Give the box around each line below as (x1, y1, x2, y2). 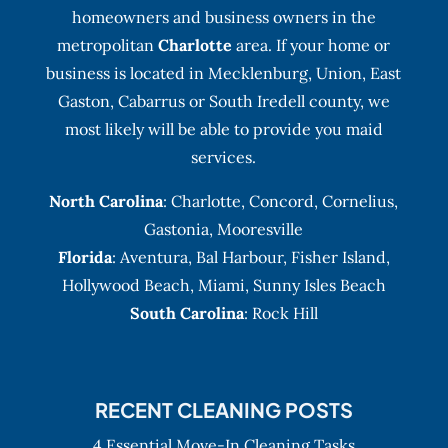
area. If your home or (232, 34, 391, 55)
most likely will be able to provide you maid (64, 118, 383, 139)
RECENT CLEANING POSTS (94, 396, 353, 422)
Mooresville (217, 218, 304, 239)
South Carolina (129, 302, 244, 323)
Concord (249, 190, 315, 211)
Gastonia (144, 218, 210, 239)
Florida (57, 246, 112, 267)
